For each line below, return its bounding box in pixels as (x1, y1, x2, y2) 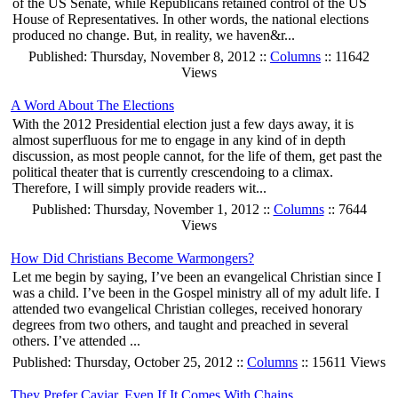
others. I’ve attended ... (12, 333, 140, 349)
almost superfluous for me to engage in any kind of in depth (12, 132, 346, 148)
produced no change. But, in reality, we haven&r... (12, 28, 295, 44)
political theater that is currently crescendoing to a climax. (12, 164, 333, 180)
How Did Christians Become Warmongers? (11, 251, 254, 267)
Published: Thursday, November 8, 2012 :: (28, 49, 270, 65)
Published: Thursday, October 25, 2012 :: (12, 354, 247, 370)
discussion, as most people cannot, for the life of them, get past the (12, 148, 382, 164)
